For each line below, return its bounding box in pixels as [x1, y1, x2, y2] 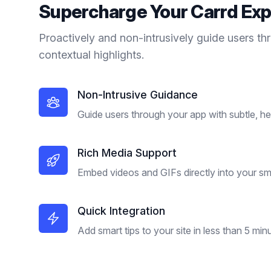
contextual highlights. [39, 48, 144, 61]
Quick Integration [77, 204, 165, 217]
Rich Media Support [77, 146, 177, 159]
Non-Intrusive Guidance [77, 88, 198, 101]
